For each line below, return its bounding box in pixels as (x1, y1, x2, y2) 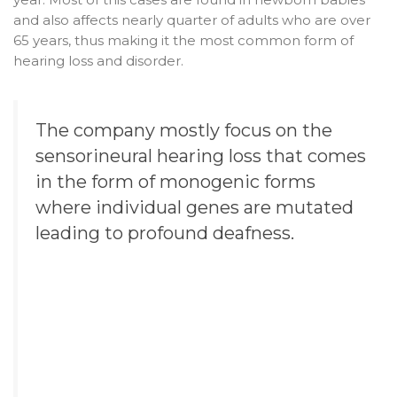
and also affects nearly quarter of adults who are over (13, 12, 370, 29)
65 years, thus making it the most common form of (13, 32, 354, 50)
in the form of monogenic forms (35, 170, 315, 192)
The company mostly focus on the (35, 119, 332, 141)
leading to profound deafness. (35, 222, 294, 244)
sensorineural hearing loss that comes (35, 144, 366, 167)
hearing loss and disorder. (13, 52, 183, 70)
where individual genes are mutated (35, 196, 354, 218)
